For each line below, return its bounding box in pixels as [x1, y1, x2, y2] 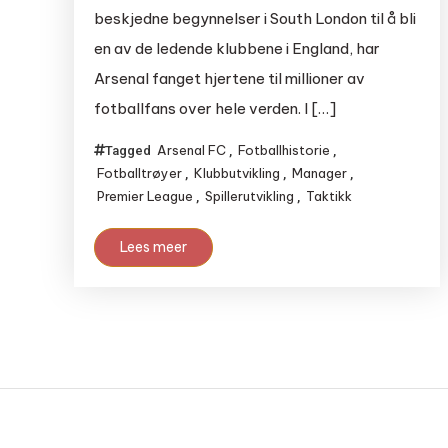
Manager [291, 165, 347, 181]
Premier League [96, 188, 193, 204]
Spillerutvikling [204, 188, 294, 204]
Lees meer [119, 238, 187, 256]
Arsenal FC [156, 142, 226, 158]
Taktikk [305, 188, 352, 204]
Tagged [104, 143, 154, 158]
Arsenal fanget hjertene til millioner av [93, 69, 365, 88]
